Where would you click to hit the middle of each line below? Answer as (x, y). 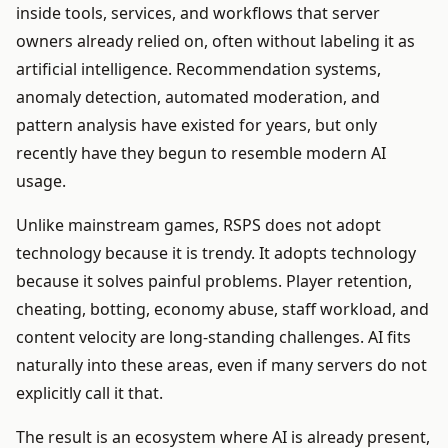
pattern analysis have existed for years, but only (196, 125)
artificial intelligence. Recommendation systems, (198, 69)
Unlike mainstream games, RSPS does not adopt (198, 225)
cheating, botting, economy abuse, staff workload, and (222, 309)
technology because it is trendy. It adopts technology (216, 253)
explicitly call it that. (89, 393)
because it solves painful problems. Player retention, (214, 281)
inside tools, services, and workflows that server (198, 13)
